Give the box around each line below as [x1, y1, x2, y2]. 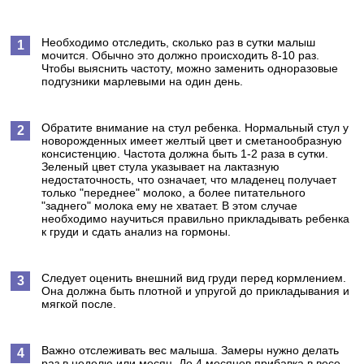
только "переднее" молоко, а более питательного [41, 186, 306, 199]
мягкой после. [41, 297, 117, 310]
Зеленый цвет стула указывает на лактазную [41, 160, 280, 173]
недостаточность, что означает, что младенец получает [41, 173, 337, 186]
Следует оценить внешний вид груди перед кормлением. [41, 271, 347, 284]
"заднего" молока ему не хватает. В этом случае [41, 199, 298, 212]
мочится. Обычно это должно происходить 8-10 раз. [41, 49, 320, 62]
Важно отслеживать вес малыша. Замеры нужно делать [41, 344, 340, 357]
